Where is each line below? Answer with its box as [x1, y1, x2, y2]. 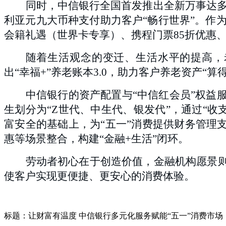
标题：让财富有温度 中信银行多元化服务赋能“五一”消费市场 [4, 211, 223, 220]
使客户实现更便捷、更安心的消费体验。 [4, 169, 195, 182]
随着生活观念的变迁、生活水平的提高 [25, 51, 213, 64]
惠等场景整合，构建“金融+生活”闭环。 [4, 132, 189, 145]
